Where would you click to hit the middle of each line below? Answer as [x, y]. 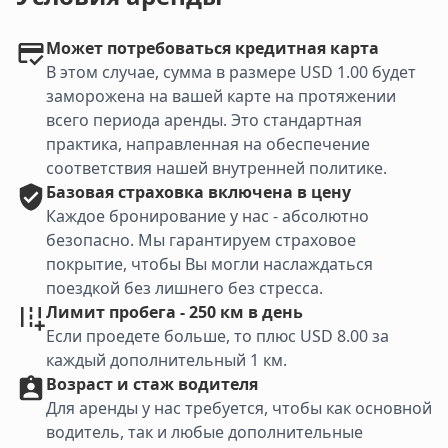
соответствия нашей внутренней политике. [216, 168]
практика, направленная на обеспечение [208, 144]
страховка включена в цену [234, 192]
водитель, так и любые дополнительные [204, 432]
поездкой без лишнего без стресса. [184, 288]
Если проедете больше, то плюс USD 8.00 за [217, 336]
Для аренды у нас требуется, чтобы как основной [239, 408]
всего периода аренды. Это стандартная [204, 120]
